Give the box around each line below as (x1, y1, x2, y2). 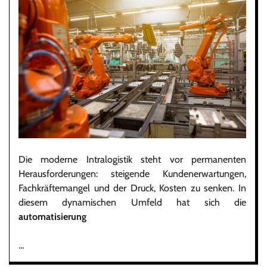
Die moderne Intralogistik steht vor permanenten (18, 154, 246, 166)
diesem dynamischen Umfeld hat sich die (18, 197, 246, 209)
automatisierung (18, 211, 86, 223)
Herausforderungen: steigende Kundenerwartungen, (18, 168, 246, 180)
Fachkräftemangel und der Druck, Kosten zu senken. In (18, 182, 246, 194)
